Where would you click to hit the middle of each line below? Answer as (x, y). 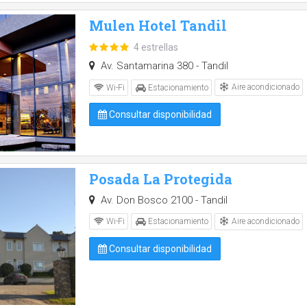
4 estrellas (156, 48)
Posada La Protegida (161, 179)
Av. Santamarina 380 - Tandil (163, 66)
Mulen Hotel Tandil (158, 25)
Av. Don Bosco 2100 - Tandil (162, 200)
